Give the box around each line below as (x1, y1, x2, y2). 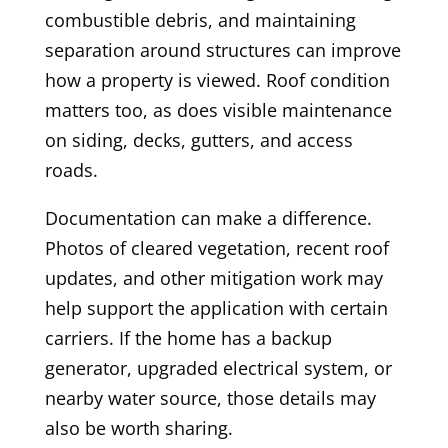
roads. (44, 157, 98, 182)
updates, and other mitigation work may (44, 265, 383, 290)
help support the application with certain (44, 295, 388, 320)
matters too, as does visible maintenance (44, 97, 392, 122)
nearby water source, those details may (44, 385, 376, 410)
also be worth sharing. (44, 415, 233, 440)
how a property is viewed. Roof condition (44, 67, 390, 92)
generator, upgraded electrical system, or (44, 355, 392, 380)
